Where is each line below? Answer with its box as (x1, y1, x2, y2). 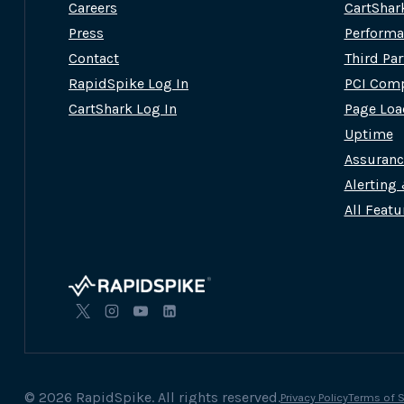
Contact (69, 50, 119, 68)
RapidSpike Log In (69, 75, 188, 93)
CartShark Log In (69, 100, 177, 118)
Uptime (344, 125, 393, 143)
